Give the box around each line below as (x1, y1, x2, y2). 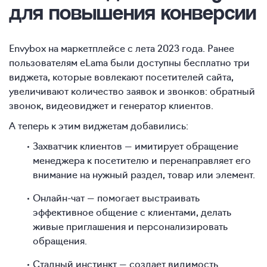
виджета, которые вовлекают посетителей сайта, (9, 70, 234, 83)
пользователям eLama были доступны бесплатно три (9, 55, 250, 69)
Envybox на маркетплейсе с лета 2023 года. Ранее (9, 41, 234, 55)
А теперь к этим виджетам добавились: (9, 119, 188, 132)
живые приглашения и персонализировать (33, 219, 228, 233)
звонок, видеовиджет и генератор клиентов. (9, 98, 213, 112)
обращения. (33, 234, 87, 247)
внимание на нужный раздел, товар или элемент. (33, 167, 255, 181)
